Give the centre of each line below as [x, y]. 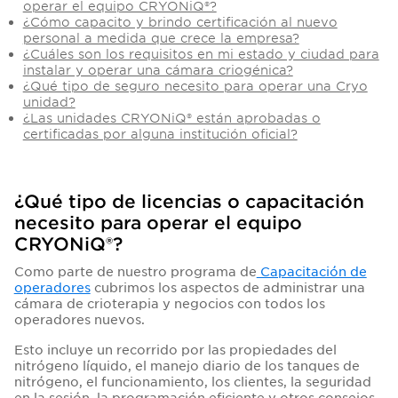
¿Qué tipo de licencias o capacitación [189, 201]
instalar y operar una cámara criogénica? [158, 70]
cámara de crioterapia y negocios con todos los [169, 303]
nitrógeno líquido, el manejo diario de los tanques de [187, 365]
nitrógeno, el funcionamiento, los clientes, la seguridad [192, 381]
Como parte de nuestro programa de [135, 271]
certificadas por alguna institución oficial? [160, 134]
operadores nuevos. [79, 319]
